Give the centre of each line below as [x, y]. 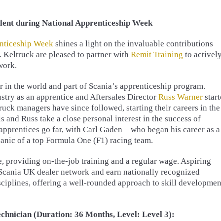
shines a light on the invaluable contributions [133, 44]
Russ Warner [181, 97]
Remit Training [157, 55]
